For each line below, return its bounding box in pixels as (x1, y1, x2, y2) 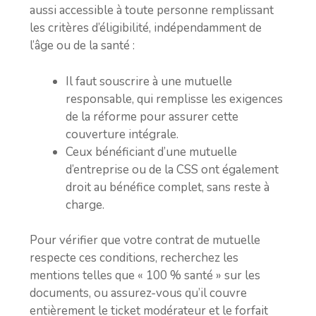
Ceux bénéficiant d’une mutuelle (66, 143, 237, 160)
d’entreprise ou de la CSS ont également (66, 161, 279, 178)
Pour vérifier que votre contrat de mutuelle (30, 232, 260, 248)
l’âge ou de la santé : (30, 37, 135, 54)
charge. (66, 196, 104, 213)
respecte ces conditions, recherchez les (30, 250, 238, 266)
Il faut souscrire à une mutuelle (66, 73, 232, 90)
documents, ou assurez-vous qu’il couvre (30, 285, 247, 301)
